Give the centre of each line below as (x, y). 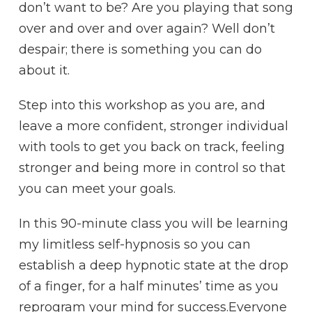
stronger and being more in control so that (152, 168)
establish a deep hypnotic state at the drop (154, 265)
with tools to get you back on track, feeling (152, 147)
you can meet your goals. (97, 189)
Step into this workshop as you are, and (142, 105)
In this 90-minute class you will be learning (154, 224)
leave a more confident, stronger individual (154, 126)
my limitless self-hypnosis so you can (135, 244)
